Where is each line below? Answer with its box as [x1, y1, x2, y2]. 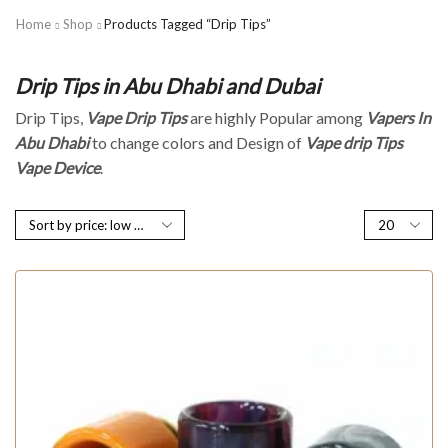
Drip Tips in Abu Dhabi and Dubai [15, 73, 320, 98]
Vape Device [15, 157, 100, 177]
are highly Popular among [187, 107, 366, 127]
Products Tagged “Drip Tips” [104, 16, 271, 32]
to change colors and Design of [89, 132, 305, 152]
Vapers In [366, 107, 431, 127]
